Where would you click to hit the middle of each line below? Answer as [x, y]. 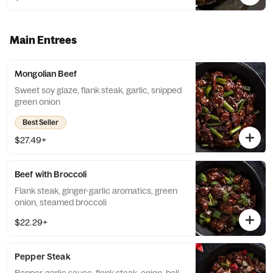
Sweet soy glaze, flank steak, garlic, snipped [98, 90]
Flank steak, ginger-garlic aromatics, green [96, 191]
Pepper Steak [43, 257]
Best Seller [41, 122]
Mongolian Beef [46, 74]
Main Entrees [43, 40]
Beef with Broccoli [51, 174]
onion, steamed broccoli [61, 202]
